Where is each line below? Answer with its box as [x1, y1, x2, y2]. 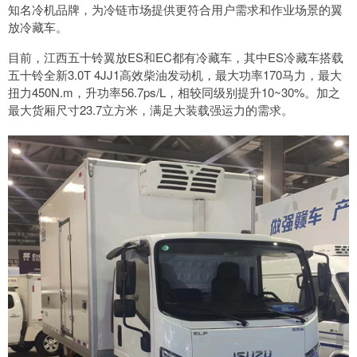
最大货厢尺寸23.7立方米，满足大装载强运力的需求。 [8, 101, 293, 119]
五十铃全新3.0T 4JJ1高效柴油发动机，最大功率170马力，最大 [8, 66, 342, 84]
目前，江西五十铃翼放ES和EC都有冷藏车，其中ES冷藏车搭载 [8, 49, 343, 66]
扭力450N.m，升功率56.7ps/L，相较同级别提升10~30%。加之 [8, 84, 340, 101]
